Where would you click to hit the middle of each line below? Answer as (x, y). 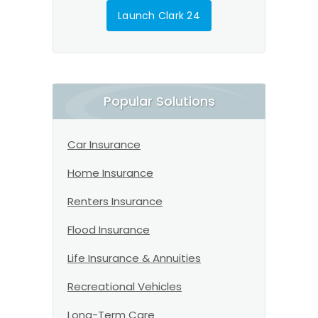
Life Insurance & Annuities (134, 258)
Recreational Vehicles (125, 286)
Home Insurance (110, 173)
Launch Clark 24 (159, 16)
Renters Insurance (115, 201)
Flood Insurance (109, 230)
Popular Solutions (159, 101)
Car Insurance (104, 144)
